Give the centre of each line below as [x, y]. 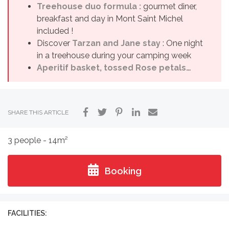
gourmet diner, [169, 7]
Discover [54, 43]
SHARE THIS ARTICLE [38, 113]
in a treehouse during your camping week [114, 56]
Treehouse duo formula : [89, 7]
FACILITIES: [27, 213]
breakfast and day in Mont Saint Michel [110, 19]
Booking [122, 171]
